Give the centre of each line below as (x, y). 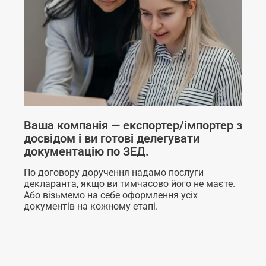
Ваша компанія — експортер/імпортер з (133, 125)
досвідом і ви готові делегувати (112, 138)
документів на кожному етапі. (91, 206)
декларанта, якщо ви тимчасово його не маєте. (129, 183)
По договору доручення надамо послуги (114, 172)
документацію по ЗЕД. (86, 151)
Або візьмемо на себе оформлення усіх (111, 195)
